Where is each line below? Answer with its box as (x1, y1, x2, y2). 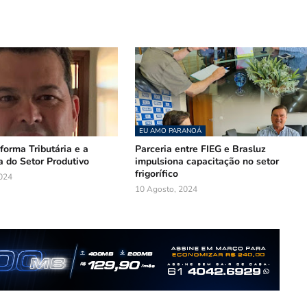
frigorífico (135, 167, 179, 180)
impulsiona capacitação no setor (135, 155, 280, 168)
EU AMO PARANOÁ (139, 126, 202, 136)
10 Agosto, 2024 (135, 184, 198, 195)
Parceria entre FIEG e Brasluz (135, 143, 267, 156)
